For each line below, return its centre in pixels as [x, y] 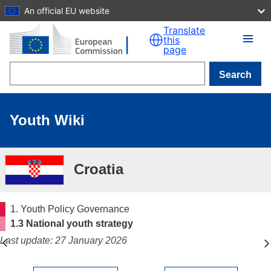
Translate [184, 30]
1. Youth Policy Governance [70, 209]
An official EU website [67, 10]
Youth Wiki [47, 120]
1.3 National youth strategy [72, 224]
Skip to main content [48, 11]
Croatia [99, 169]
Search [235, 75]
